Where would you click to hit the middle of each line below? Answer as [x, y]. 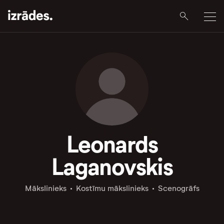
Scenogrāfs [178, 188]
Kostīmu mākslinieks [112, 188]
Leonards [112, 144]
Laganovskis [112, 167]
